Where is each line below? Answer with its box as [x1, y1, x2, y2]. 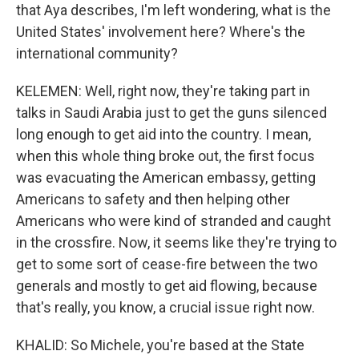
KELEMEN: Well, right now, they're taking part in [16, 83, 310, 99]
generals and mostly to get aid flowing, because [16, 277, 317, 294]
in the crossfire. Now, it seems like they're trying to [16, 234, 337, 251]
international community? [16, 45, 178, 62]
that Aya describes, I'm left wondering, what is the [16, 2, 331, 18]
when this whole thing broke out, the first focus [16, 147, 315, 164]
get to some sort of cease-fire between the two [16, 256, 317, 272]
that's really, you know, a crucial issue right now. [16, 299, 315, 316]
